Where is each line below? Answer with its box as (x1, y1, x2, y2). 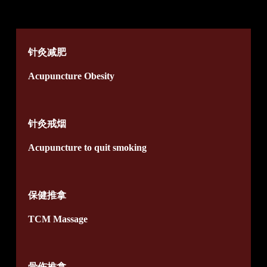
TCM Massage (27, 214, 88, 225)
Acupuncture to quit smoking (27, 142, 147, 153)
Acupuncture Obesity (27, 71, 114, 82)
